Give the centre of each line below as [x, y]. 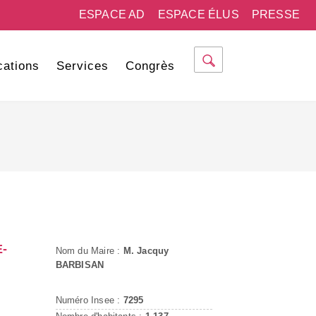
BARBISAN [80, 265]
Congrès [150, 66]
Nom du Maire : [89, 250]
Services [82, 66]
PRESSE [275, 14]
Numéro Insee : [89, 300]
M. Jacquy [146, 250]
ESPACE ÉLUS [198, 14]
